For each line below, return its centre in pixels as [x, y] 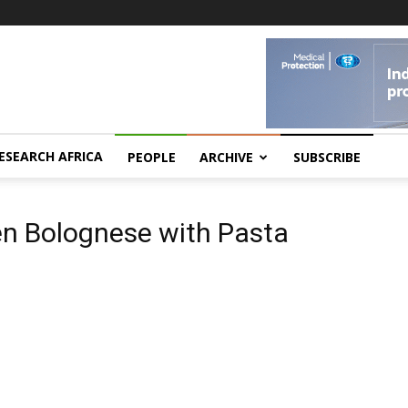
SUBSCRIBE [327, 157]
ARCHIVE [226, 157]
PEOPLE [152, 157]
